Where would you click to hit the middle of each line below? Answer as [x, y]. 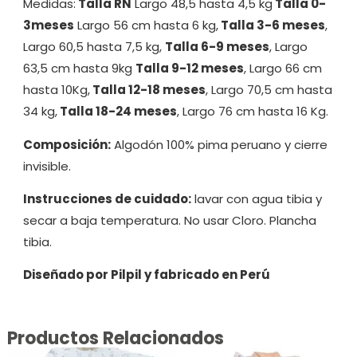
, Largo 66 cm [282, 69]
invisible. [47, 166]
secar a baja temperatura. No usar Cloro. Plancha [169, 221]
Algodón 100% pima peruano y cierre [219, 144]
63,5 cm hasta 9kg [79, 69]
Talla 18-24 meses [117, 112]
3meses [48, 25]
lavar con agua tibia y [256, 199]
